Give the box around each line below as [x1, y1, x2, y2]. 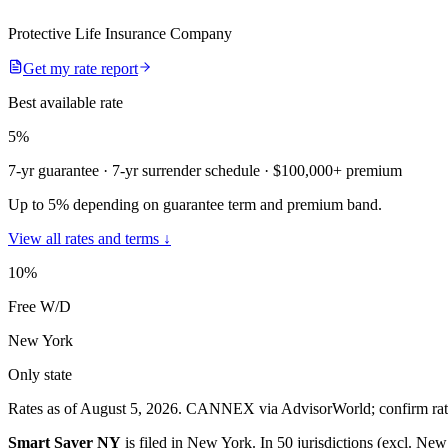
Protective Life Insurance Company [8, 24, 232, 42]
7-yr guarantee [8, 161, 99, 179]
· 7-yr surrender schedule [99, 161, 260, 179]
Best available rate [8, 93, 123, 111]
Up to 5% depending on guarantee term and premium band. [8, 195, 382, 213]
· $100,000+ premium [260, 161, 402, 179]
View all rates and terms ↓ [8, 229, 171, 247]
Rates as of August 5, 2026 [8, 399, 178, 417]
